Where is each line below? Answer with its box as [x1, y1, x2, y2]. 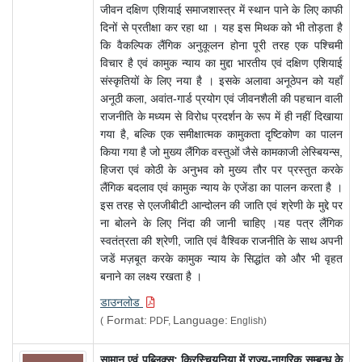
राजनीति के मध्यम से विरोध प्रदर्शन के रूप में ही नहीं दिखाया [100, 110, 343, 124]
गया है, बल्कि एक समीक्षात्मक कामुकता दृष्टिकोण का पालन [100, 128, 343, 141]
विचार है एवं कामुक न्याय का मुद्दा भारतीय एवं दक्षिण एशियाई [100, 57, 343, 70]
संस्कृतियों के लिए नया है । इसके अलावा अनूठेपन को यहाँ [100, 74, 343, 88]
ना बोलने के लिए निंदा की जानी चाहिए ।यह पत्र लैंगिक [100, 217, 343, 230]
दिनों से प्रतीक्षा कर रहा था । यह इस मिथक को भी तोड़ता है [100, 21, 343, 35]
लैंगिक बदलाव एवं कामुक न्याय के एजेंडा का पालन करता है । [100, 181, 343, 195]
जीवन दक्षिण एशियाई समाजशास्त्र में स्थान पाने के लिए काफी [100, 3, 343, 17]
